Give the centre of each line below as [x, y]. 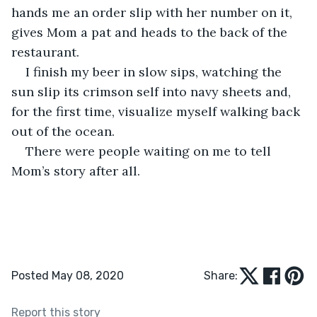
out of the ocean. [65, 131]
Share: [221, 275]
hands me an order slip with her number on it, [154, 12]
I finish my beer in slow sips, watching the [155, 71]
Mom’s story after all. [77, 171]
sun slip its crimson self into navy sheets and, [153, 91]
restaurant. [45, 52]
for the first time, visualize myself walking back [157, 111]
